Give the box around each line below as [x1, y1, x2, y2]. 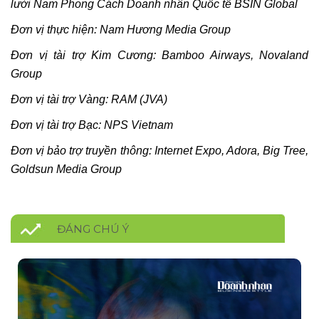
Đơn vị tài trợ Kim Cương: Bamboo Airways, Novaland [11, 48, 308, 61]
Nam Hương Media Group [100, 23, 231, 36]
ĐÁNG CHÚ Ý [57, 221, 129, 236]
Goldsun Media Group [11, 162, 122, 175]
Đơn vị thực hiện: [11, 23, 100, 36]
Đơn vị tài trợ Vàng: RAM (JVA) [11, 93, 167, 105]
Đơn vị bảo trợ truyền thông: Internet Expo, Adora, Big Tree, [11, 144, 308, 157]
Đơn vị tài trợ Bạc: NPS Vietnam [11, 118, 173, 131]
